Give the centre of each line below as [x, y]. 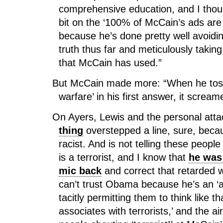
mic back [80, 171]
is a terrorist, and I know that [124, 157]
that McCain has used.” [110, 63]
